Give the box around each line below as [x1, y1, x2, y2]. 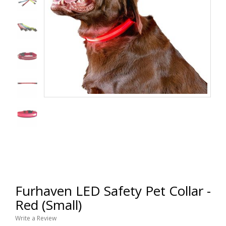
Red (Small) [15, 196, 82, 214]
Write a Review [15, 214, 56, 222]
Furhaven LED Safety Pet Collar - [15, 182, 211, 200]
